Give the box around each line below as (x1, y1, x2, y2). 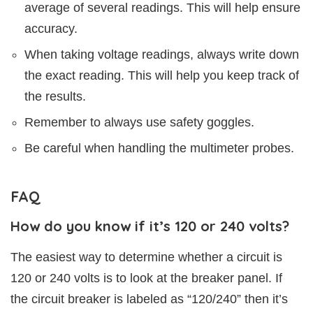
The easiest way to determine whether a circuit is (10, 250, 282, 265)
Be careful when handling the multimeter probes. (24, 141, 294, 156)
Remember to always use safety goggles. (24, 115, 254, 130)
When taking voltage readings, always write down (24, 48, 299, 62)
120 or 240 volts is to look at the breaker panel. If (10, 271, 282, 286)
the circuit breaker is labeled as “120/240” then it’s (10, 292, 288, 307)
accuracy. (24, 22, 78, 36)
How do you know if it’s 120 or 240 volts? (10, 217, 289, 235)
